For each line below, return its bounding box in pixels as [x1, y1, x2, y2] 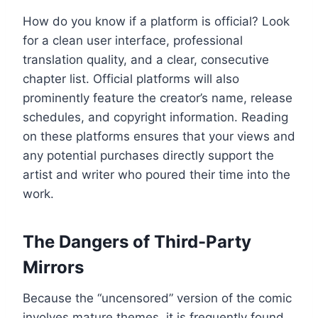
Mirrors [23, 256, 84, 278]
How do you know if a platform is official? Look [23, 13, 290, 28]
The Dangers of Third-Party [23, 231, 251, 252]
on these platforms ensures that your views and [23, 128, 295, 143]
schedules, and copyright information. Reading [23, 109, 288, 124]
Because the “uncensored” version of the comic [23, 290, 292, 305]
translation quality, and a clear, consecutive [23, 52, 269, 67]
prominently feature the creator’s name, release [23, 90, 292, 105]
